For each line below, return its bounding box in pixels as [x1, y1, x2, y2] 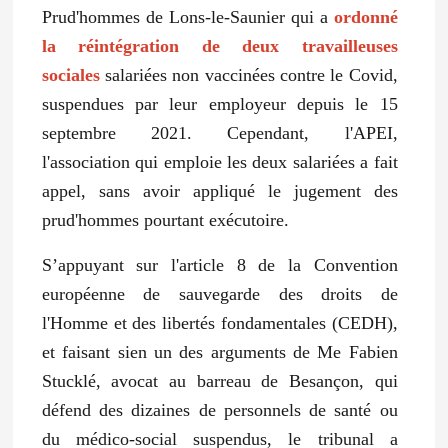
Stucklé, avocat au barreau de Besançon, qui [41, 370, 398, 391]
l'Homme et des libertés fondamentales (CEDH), [41, 312, 398, 333]
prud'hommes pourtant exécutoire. [41, 209, 289, 230]
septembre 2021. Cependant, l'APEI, [41, 122, 398, 143]
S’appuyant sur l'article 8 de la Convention [41, 254, 398, 275]
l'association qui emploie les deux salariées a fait [41, 151, 398, 172]
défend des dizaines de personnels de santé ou [41, 399, 398, 420]
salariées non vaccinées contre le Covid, [99, 64, 398, 85]
